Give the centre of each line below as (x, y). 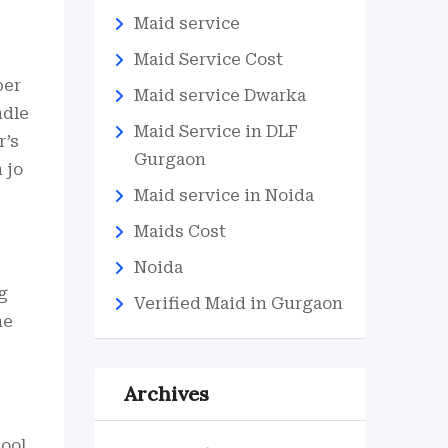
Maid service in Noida (223, 195)
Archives (166, 393)
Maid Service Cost (208, 59)
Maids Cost (179, 231)
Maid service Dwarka (219, 95)
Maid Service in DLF (215, 131)
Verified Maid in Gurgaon (238, 303)
